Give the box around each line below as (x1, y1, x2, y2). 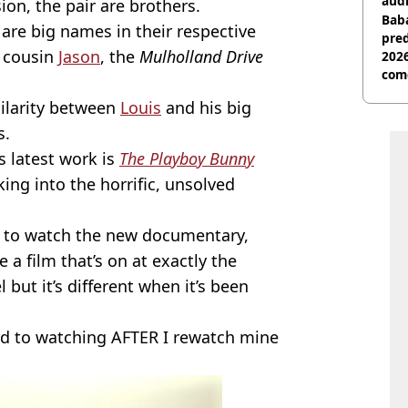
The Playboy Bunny (119, 148, 254, 170)
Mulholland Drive (139, 46, 263, 68)
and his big (161, 97, 251, 119)
